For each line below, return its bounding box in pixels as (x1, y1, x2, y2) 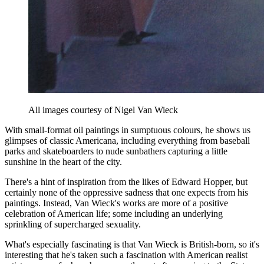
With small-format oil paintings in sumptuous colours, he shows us (5, 124, 250, 135)
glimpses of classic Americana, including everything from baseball (5, 135, 250, 146)
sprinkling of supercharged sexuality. (5, 219, 141, 229)
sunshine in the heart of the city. (5, 156, 122, 167)
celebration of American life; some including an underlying (5, 208, 223, 219)
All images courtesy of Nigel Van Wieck (28, 104, 178, 115)
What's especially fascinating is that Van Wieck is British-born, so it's (5, 239, 259, 249)
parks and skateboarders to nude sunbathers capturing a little (5, 146, 227, 156)
